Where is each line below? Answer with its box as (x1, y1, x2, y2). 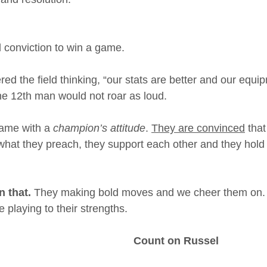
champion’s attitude (53, 122, 145, 134)
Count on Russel (133, 235, 219, 247)
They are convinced (151, 122, 245, 134)
